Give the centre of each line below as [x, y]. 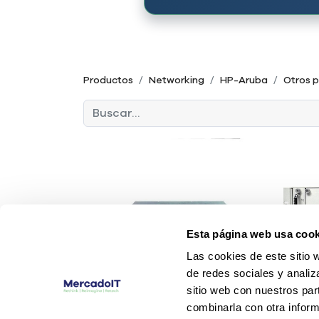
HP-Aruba [244, 80]
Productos [108, 80]
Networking [177, 80]
